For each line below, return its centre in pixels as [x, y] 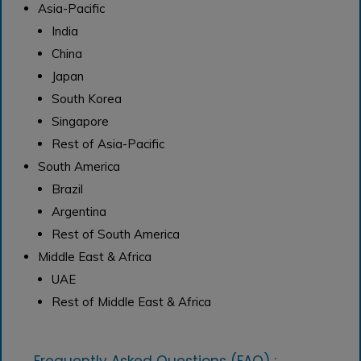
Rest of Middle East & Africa [132, 301]
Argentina [79, 211]
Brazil [68, 189]
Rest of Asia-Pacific [108, 143]
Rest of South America [116, 234]
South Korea [87, 98]
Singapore [81, 121]
